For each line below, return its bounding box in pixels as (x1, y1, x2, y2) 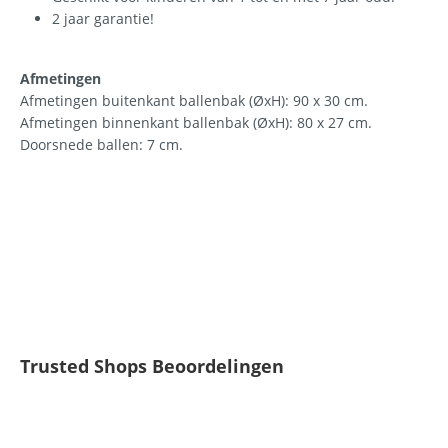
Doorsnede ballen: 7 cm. (20, 135, 183, 154)
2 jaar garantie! (52, 9, 154, 28)
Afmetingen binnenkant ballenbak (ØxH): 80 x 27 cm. (20, 113, 372, 132)
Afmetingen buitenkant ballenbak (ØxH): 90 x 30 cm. (20, 91, 368, 110)
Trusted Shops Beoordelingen (20, 354, 284, 378)
